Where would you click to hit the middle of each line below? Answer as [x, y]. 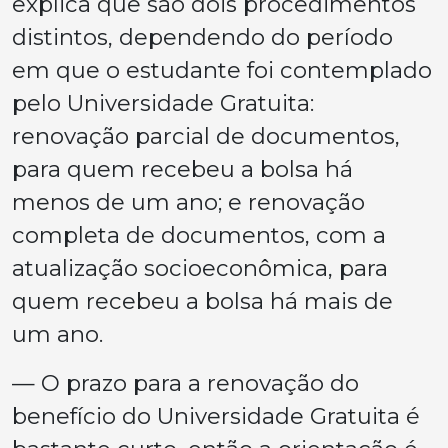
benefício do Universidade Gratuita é [216, 415]
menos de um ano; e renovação [188, 201]
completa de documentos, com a [199, 234]
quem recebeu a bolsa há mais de [202, 300]
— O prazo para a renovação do [185, 382]
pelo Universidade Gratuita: [163, 102]
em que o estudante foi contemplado [222, 69]
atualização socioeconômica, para [200, 267]
